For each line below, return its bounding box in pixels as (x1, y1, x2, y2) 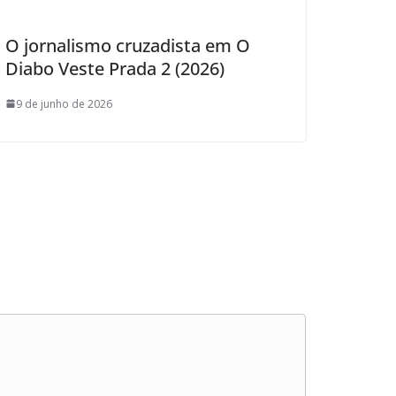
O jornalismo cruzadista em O (5, 33, 250, 57)
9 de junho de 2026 (16, 95, 112, 111)
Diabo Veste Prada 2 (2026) (5, 56, 225, 80)
